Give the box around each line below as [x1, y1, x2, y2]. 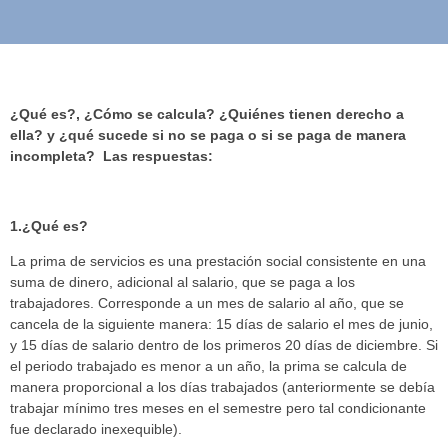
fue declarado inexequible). [10, 420, 182, 437]
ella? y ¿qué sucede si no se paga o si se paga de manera [10, 126, 406, 143]
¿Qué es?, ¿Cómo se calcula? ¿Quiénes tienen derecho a [10, 105, 404, 122]
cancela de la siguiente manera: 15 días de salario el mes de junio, [10, 315, 433, 332]
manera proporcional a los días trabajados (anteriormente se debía [10, 378, 435, 395]
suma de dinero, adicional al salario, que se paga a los [10, 273, 355, 290]
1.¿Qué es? [10, 217, 88, 234]
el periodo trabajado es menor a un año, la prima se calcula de [10, 357, 407, 374]
